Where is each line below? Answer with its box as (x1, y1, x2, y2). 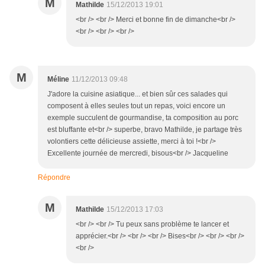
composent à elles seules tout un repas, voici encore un (47, 102, 225, 111)
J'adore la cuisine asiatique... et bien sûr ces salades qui (47, 90, 228, 99)
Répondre (38, 173, 70, 182)
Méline (47, 75, 69, 84)
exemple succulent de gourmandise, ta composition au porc (47, 114, 238, 122)
